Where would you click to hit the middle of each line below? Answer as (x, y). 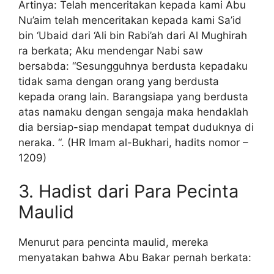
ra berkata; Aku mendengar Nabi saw (111, 50)
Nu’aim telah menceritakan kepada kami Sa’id (130, 20)
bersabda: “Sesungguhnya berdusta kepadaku (133, 66)
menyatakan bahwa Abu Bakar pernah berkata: (135, 258)
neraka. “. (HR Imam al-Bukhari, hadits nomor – (133, 142)
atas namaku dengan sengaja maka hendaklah (133, 112)
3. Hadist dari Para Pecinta (128, 191)
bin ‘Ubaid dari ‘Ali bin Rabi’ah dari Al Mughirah (133, 35)
